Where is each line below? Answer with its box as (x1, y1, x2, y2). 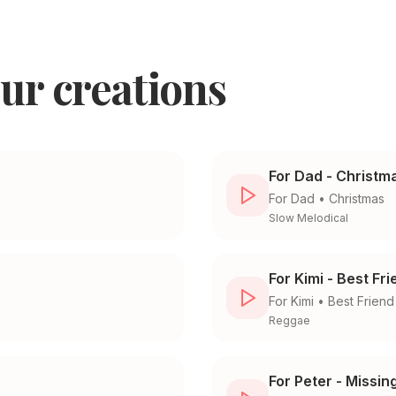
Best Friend (328, 293, 394, 309)
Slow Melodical (269, 211, 348, 225)
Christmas (329, 191, 385, 207)
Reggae (269, 314, 310, 328)
